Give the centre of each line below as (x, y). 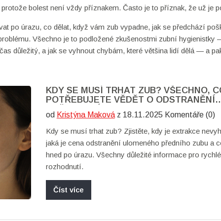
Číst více (68, 190)
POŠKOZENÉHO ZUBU (93, 109)
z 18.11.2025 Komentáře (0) (165, 115)
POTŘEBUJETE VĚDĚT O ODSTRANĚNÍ (130, 100)
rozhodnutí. (64, 166)
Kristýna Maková (86, 115)
